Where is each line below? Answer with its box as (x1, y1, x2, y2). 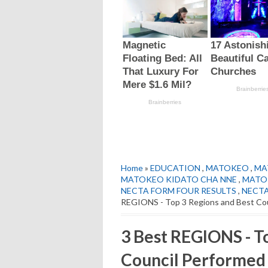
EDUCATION (150, 162, 200, 173)
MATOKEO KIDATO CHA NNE (121, 173, 237, 184)
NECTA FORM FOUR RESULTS (121, 185, 236, 196)
